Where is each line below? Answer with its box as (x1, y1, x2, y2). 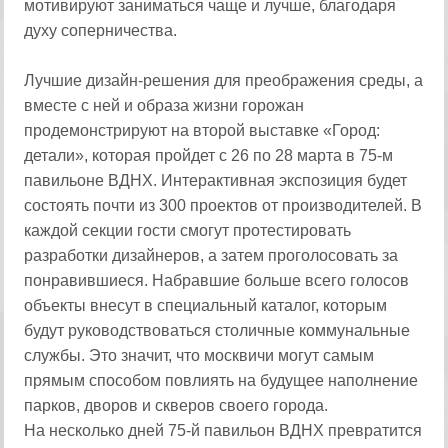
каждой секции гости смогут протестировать (24, 222, 352, 239)
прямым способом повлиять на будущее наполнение (24, 372, 419, 389)
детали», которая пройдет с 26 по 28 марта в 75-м (24, 147, 394, 164)
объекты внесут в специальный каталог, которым (24, 297, 388, 314)
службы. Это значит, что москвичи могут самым (24, 347, 375, 364)
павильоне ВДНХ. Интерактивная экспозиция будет (24, 172, 408, 189)
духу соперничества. (24, 22, 178, 39)
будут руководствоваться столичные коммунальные (24, 322, 411, 339)
